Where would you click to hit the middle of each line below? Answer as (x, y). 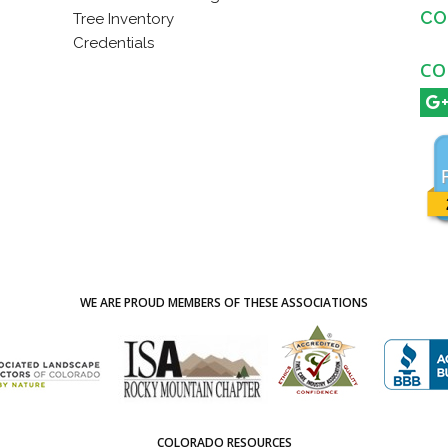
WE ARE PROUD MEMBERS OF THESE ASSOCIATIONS (224, 302)
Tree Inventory (123, 18)
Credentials (113, 42)
